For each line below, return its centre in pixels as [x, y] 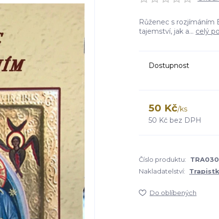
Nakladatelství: [162, 171]
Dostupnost [169, 66]
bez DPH [186, 120]
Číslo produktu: [163, 159]
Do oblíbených [173, 193]
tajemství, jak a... [167, 31]
